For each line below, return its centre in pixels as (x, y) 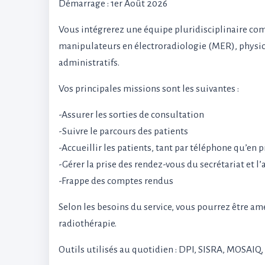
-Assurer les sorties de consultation (131, 115)
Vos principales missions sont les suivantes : (149, 89)
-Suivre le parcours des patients (123, 131)
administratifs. (89, 63)
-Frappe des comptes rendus (116, 181)
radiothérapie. (88, 224)
